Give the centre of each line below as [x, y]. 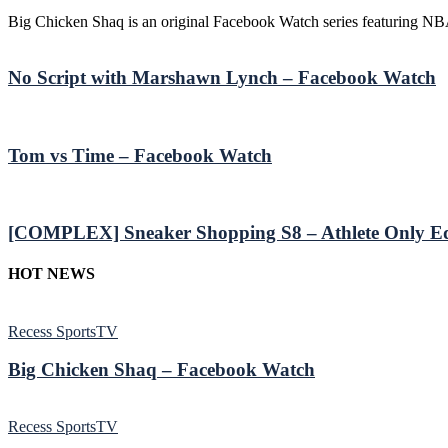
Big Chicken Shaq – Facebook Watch [161, 370]
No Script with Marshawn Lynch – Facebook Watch [222, 78]
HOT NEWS [51, 274]
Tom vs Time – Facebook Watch [140, 155]
